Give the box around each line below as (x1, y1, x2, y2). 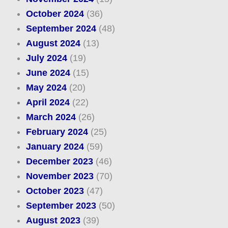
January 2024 (25, 141, 84, 152)
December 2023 (25, 156, 93, 167)
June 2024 (25, 68, 70, 78)
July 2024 (25, 53, 67, 64)
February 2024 (25, 127, 88, 137)
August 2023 (25, 215, 80, 226)
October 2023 (25, 186, 84, 196)
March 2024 (25, 112, 76, 123)
